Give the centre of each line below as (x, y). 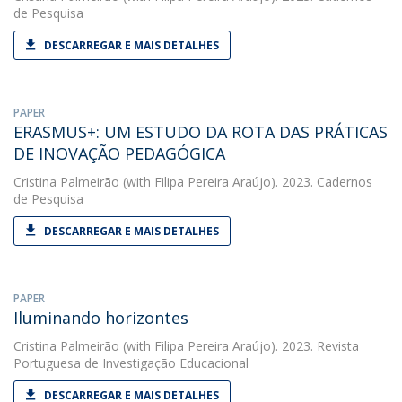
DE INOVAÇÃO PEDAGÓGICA (119, 153)
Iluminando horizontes (101, 318)
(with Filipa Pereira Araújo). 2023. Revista (239, 346)
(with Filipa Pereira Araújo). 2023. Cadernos (246, 182)
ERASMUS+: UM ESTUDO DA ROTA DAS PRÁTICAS (201, 132)
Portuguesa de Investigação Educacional (131, 363)
